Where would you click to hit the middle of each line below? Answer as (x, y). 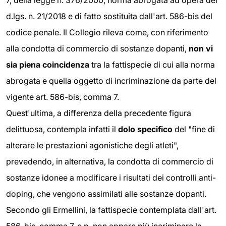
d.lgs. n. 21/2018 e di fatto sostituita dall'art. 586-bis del (109, 16)
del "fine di (194, 129)
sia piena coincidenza (48, 65)
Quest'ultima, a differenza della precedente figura (99, 113)
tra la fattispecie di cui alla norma (152, 65)
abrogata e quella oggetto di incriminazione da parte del (111, 81)
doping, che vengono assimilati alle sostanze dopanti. (106, 194)
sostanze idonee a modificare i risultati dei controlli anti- (111, 178)
